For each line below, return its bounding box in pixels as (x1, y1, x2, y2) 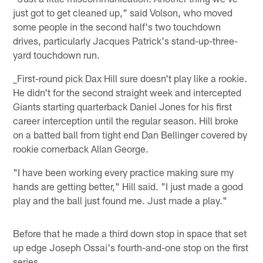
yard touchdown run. (13, 49, 100, 61)
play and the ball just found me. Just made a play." (13, 194, 228, 207)
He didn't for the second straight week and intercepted (13, 86, 242, 99)
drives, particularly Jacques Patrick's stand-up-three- (13, 35, 238, 47)
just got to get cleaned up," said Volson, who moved (13, 6, 233, 19)
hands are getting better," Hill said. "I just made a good (13, 180, 244, 193)
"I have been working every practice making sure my (13, 166, 234, 178)
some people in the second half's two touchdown (13, 21, 221, 33)
